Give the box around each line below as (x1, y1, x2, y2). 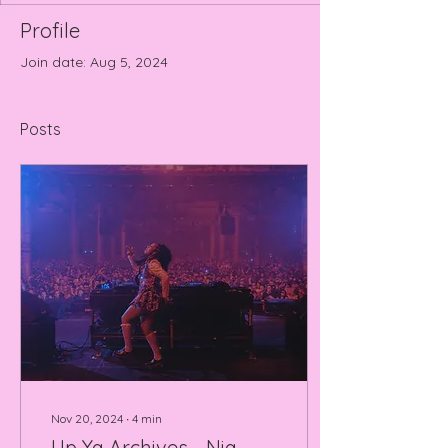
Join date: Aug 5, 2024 (20, 53, 168, 71)
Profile (20, 18, 80, 43)
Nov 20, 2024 (51, 411, 123, 426)
